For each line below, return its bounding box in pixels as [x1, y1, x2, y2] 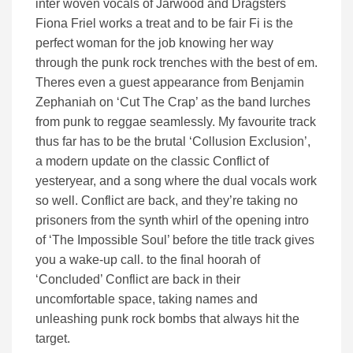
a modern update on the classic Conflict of [35, 154, 269, 168]
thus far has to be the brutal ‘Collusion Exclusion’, [35, 134, 310, 148]
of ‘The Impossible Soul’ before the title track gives [35, 232, 314, 247]
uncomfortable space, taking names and [35, 292, 258, 306]
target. [35, 331, 70, 345]
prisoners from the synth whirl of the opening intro [35, 213, 309, 227]
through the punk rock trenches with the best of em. [35, 55, 318, 69]
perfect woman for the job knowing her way [35, 35, 273, 50]
